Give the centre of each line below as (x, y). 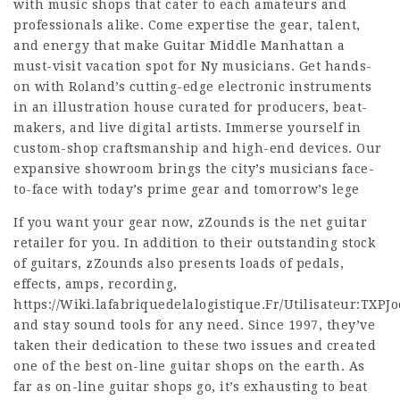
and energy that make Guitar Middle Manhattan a (179, 46)
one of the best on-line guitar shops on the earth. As (189, 366)
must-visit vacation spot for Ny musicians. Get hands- (193, 66)
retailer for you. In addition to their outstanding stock (194, 243)
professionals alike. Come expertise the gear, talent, (187, 25)
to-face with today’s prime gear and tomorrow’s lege (187, 189)
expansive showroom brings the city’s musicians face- (194, 169)
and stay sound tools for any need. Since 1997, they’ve (194, 325)
